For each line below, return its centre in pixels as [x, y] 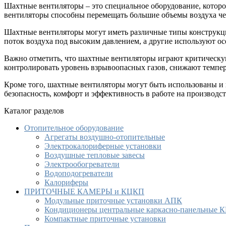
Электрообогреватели [82, 164]
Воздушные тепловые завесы [95, 155]
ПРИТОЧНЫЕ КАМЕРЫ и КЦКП [84, 192]
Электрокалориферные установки [103, 146]
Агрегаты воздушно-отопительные [105, 137]
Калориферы [66, 183]
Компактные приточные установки [105, 219]
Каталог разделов [34, 111]
